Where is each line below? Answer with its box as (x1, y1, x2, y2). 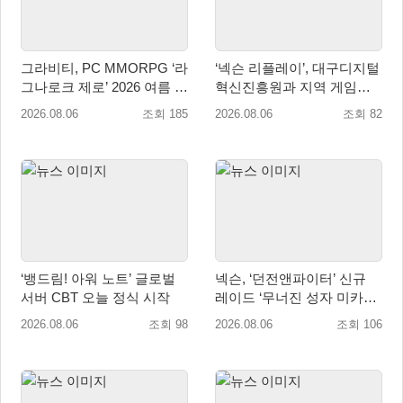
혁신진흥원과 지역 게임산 (215, 79, 371, 95)
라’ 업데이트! (215, 308, 292, 324)
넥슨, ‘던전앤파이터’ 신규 (215, 270, 366, 286)
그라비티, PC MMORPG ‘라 (21, 60, 188, 76)
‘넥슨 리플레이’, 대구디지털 (215, 60, 380, 76)
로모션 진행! (21, 98, 95, 114)
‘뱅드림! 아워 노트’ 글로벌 (21, 270, 175, 286)
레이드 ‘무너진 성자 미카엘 (215, 289, 377, 305)
